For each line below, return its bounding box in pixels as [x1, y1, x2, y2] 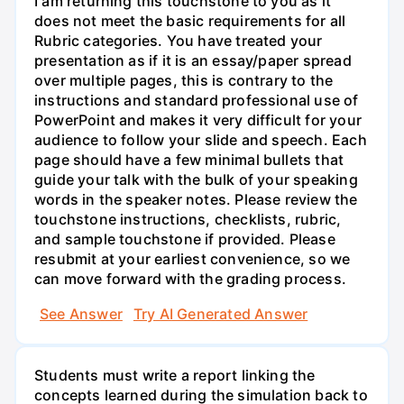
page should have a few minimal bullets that [34, 150, 344, 169]
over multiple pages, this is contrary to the [34, 70, 334, 89]
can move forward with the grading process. [34, 269, 346, 288]
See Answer [40, 305, 123, 324]
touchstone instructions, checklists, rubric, [34, 209, 342, 228]
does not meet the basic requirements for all [34, 11, 346, 30]
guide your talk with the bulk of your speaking [34, 170, 358, 188]
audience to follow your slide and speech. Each [34, 130, 367, 149]
